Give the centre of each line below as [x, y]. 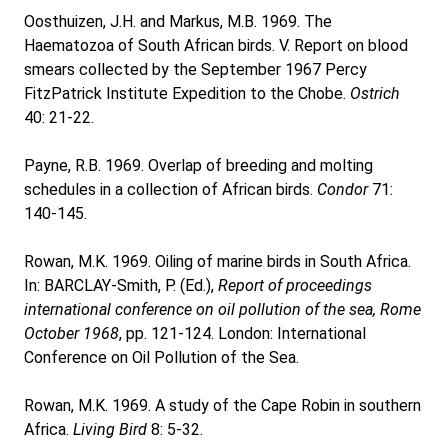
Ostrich [375, 93]
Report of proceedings [295, 285]
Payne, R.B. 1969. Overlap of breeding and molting [198, 165]
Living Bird [110, 429]
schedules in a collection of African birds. [170, 189]
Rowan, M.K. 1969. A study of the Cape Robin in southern [222, 405]
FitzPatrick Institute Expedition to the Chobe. [187, 93]
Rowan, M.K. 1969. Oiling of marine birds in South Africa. [217, 261]
